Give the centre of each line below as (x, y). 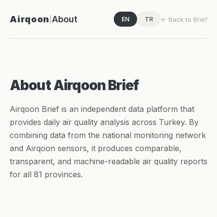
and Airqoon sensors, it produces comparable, (96, 148)
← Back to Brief (184, 19)
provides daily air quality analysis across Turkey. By (104, 122)
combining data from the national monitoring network (108, 135)
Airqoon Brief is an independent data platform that (102, 109)
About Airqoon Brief (74, 85)
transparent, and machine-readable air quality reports (108, 161)
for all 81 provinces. (46, 174)
